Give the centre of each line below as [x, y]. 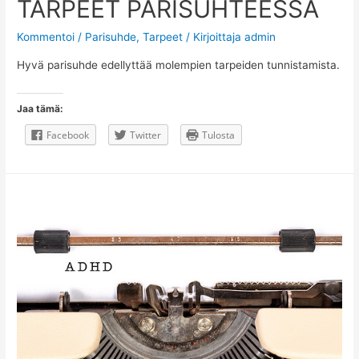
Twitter [146, 135]
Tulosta [219, 135]
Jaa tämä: [40, 109]
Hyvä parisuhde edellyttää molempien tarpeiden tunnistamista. [179, 65]
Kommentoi [46, 36]
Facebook [68, 135]
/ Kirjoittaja [214, 36]
